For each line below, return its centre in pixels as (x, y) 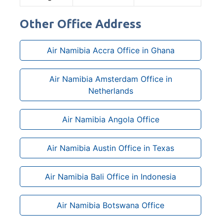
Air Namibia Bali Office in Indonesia (110, 176)
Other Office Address (81, 24)
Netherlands (110, 91)
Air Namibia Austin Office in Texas (110, 148)
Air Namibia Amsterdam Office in (110, 79)
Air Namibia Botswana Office (110, 205)
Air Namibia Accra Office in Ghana (110, 50)
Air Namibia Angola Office (110, 119)
